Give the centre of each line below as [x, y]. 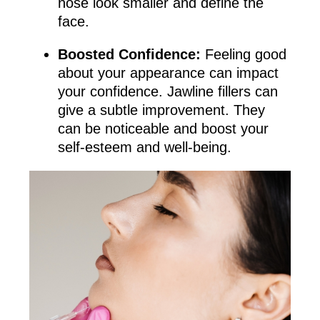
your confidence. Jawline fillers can [167, 91]
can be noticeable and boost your [163, 128]
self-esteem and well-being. [144, 147]
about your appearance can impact [168, 72]
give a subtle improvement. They [161, 110]
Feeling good [243, 54]
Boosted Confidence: [129, 54]
